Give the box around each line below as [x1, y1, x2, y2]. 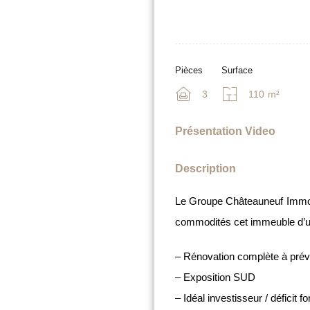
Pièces [174, 65, 203, 75]
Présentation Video [174, 125, 275, 137]
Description [174, 163, 236, 174]
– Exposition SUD [174, 271, 255, 283]
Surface [221, 65, 253, 75]
